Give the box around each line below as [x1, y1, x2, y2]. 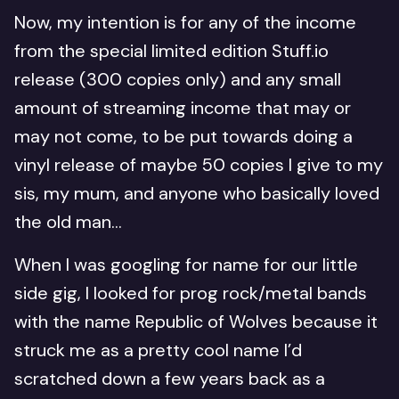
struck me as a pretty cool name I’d [14, 338, 302, 362]
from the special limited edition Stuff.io [14, 39, 329, 62]
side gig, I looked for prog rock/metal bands [14, 281, 367, 305]
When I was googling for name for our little [14, 253, 358, 276]
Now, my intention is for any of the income [14, 11, 356, 34]
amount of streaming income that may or [14, 96, 351, 119]
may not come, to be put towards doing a [14, 125, 353, 148]
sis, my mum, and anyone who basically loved [14, 182, 379, 205]
